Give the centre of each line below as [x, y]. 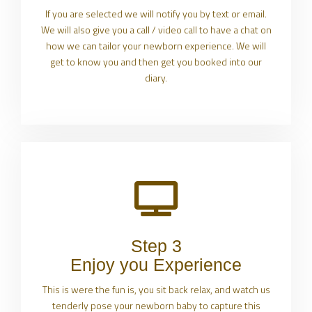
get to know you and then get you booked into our [156, 62]
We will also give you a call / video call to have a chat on [156, 30]
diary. [156, 78]
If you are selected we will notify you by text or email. [156, 14]
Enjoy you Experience [156, 265]
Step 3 [156, 246]
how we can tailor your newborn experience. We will [156, 46]
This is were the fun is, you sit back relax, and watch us [156, 290]
